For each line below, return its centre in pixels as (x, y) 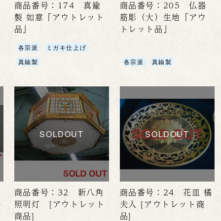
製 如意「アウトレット (59, 17)
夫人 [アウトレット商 (162, 204)
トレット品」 (146, 29)
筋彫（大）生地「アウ (163, 17)
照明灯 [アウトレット (59, 204)
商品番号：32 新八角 (59, 192)
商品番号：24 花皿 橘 (166, 192)
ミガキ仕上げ (66, 47)
